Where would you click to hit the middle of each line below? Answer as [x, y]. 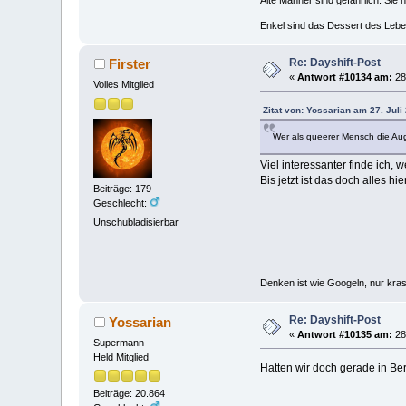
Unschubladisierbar [136, 222]
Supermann [119, 342]
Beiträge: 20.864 [130, 394]
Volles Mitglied [124, 85]
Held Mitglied [121, 357]
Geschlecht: [122, 203]
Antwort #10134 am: [345, 77]
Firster [129, 64]
